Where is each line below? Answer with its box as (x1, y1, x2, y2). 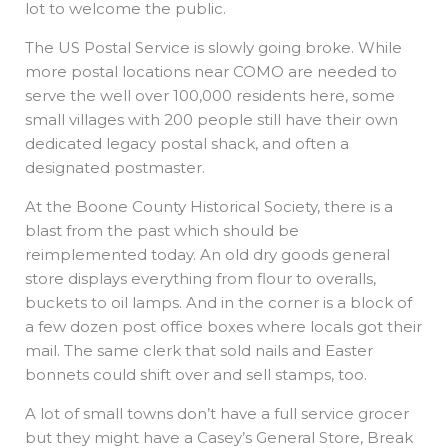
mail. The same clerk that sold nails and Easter (25, 341, 373, 361)
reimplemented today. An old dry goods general (25, 245, 390, 265)
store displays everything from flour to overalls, (25, 269, 376, 289)
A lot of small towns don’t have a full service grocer (25, 404, 409, 424)
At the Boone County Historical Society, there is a (25, 197, 393, 217)
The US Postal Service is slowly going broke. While (25, 38, 402, 58)
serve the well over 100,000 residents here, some (25, 86, 395, 106)
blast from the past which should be (25, 221, 299, 241)
